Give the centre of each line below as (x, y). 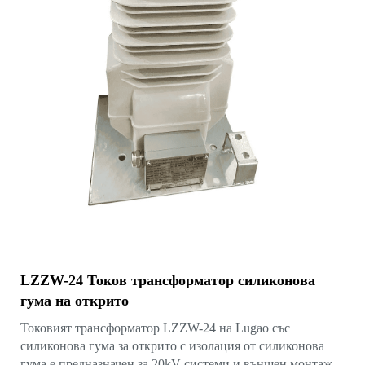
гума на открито (75, 300)
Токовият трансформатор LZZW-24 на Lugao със (155, 328)
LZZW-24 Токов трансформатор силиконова (168, 280)
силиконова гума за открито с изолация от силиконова (172, 345)
